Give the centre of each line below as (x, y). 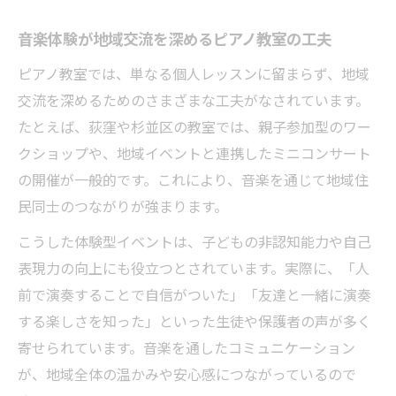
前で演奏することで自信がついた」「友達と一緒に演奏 (194, 294)
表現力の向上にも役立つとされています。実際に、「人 (194, 267)
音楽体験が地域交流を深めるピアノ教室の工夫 (175, 39)
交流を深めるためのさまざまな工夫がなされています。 (194, 99)
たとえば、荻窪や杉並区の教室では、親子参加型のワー (194, 126)
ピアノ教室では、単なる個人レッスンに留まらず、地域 (194, 73)
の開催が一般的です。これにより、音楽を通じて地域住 (193, 179)
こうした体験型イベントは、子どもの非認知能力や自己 (194, 241)
